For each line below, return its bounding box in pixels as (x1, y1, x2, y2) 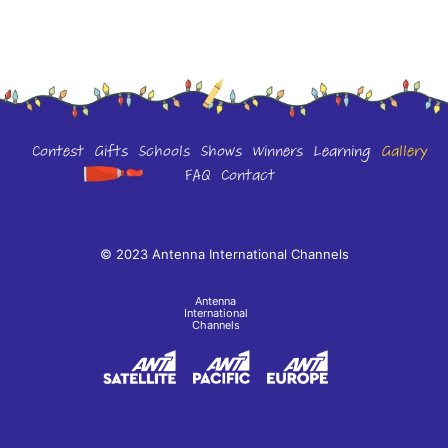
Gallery (380, 136, 427, 172)
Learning (312, 136, 371, 172)
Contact (220, 160, 275, 196)
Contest (31, 136, 84, 172)
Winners (251, 136, 303, 172)
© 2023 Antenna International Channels (99, 246, 349, 263)
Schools (137, 136, 190, 172)
